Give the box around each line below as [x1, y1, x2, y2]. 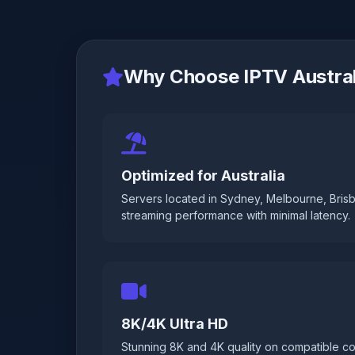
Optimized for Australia [121, 167, 285, 184]
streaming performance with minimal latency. [121, 208, 350, 222]
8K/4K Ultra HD [121, 315, 228, 332]
